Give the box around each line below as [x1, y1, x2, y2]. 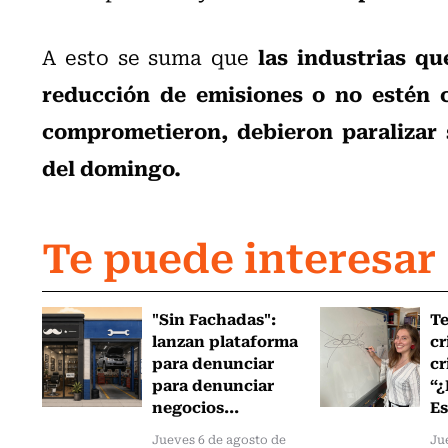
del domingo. [42, 150, 181, 183]
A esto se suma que [42, 40, 250, 72]
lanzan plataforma [152, 327, 299, 352]
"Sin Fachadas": [152, 305, 277, 330]
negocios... [152, 393, 240, 418]
